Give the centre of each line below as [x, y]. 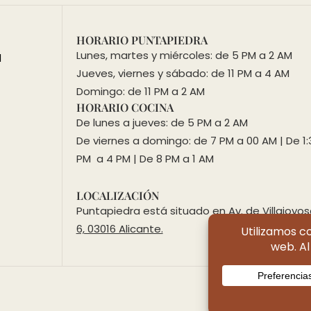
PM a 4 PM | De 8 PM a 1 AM [145, 159]
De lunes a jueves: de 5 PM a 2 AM [163, 123]
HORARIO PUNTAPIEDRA [142, 40]
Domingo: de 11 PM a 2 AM [140, 92]
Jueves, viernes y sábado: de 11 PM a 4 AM [183, 74]
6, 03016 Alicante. [119, 229]
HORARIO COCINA [125, 108]
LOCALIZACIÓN [117, 196]
